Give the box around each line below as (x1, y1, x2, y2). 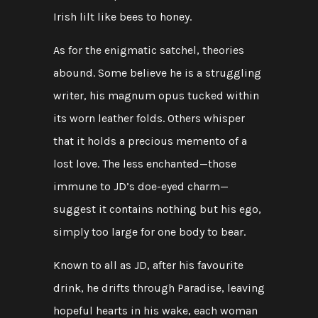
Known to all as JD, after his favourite (53, 258, 243, 272)
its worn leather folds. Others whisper (53, 111, 245, 125)
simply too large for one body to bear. (53, 225, 246, 238)
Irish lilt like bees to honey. (53, 10, 192, 23)
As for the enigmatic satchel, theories (53, 43, 244, 57)
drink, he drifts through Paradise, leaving (53, 281, 265, 295)
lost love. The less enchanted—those (53, 157, 236, 170)
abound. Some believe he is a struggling (53, 66, 261, 79)
